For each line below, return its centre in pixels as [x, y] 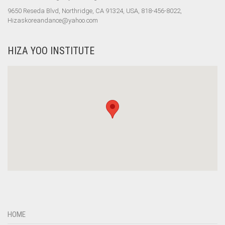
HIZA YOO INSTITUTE [51, 51]
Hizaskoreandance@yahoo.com [53, 20]
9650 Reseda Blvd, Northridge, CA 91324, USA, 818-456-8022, [95, 11]
